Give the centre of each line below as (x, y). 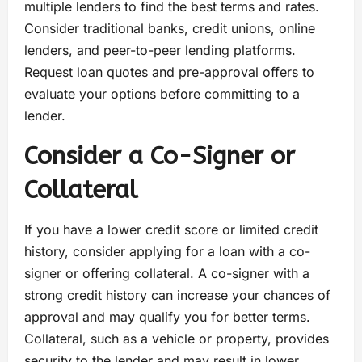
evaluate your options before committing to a (162, 94)
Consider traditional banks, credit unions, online (170, 29)
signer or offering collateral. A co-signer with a (167, 274)
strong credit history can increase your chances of (177, 295)
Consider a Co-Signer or (160, 156)
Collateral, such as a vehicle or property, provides (177, 339)
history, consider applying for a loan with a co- (167, 252)
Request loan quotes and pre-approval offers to (169, 72)
